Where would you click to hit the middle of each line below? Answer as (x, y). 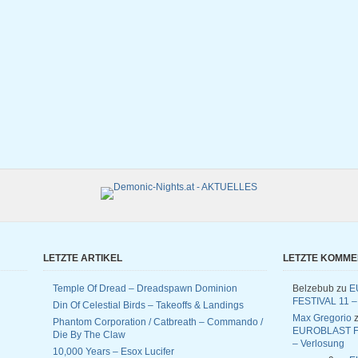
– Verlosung (318, 344)
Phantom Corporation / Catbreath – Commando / (158, 322)
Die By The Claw (89, 335)
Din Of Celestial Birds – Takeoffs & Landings (148, 305)
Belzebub (313, 288)
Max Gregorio (322, 318)
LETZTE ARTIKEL (83, 258)
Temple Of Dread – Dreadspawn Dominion (145, 288)
